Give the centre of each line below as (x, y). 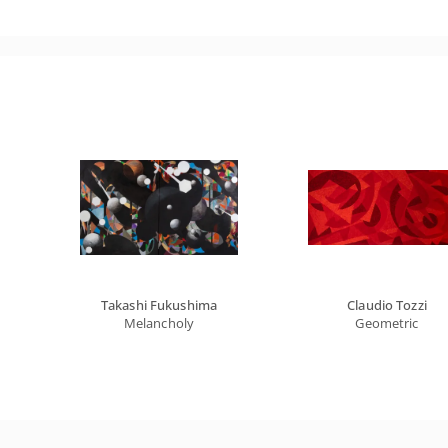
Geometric (387, 323)
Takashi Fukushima (159, 305)
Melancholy (159, 323)
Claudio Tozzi (387, 305)
